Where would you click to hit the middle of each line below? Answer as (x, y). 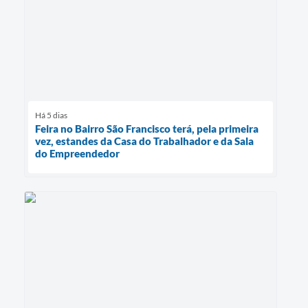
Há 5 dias (51, 115)
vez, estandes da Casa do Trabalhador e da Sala (144, 141)
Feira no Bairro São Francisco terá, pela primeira (147, 129)
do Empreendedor (77, 154)
